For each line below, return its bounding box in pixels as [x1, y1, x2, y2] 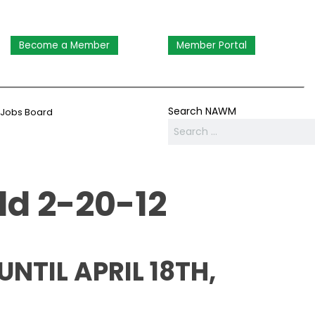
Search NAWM [168, 104, 236, 118]
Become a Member [19, 39, 110, 52]
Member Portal [176, 39, 247, 52]
